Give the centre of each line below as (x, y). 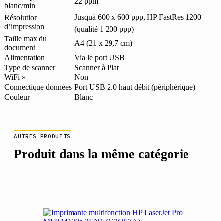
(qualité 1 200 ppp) (104, 29)
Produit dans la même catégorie (101, 154)
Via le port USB (100, 57)
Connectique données (38, 87)
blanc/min (20, 6)
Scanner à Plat (97, 67)
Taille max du (26, 39)
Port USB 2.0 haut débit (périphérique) (135, 87)
